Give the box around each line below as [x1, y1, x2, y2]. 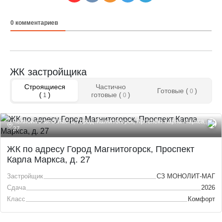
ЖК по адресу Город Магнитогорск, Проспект [7, 144, 194, 154]
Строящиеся [24, 82, 66, 91]
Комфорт [188, 195, 215, 203]
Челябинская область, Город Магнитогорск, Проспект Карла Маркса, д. [12, 117, 212, 124]
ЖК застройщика [10, 66, 87, 77]
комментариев [14, 19, 58, 26]
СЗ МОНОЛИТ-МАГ [157, 172, 215, 180]
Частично [96, 82, 126, 91]
